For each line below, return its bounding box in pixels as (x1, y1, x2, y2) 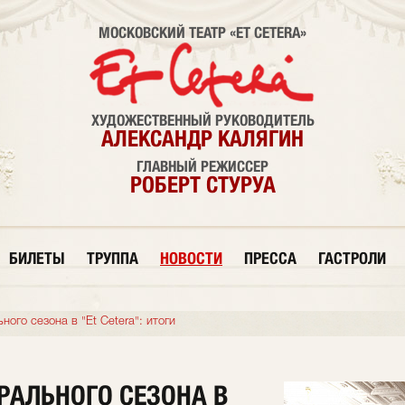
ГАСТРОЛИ (318, 249, 386, 268)
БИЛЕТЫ (9, 249, 65, 268)
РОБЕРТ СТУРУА (129, 171, 276, 198)
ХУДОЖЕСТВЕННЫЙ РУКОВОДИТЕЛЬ (90, 111, 315, 129)
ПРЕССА (244, 249, 297, 268)
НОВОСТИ (160, 249, 222, 268)
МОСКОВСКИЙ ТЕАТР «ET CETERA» (99, 24, 306, 42)
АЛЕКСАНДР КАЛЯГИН (101, 125, 304, 152)
